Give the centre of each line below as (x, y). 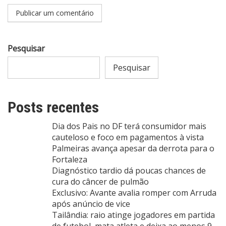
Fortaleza (70, 160)
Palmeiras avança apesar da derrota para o (133, 149)
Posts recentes (53, 107)
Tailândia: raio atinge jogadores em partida (133, 215)
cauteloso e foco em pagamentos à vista (128, 137)
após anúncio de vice (91, 204)
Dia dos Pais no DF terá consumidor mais (129, 126)
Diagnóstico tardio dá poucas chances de (129, 171)
